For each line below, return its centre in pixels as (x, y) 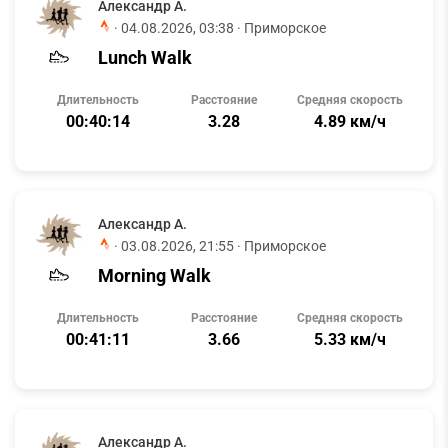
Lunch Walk (145, 57)
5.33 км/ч (350, 339)
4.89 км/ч (350, 121)
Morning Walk (154, 275)
